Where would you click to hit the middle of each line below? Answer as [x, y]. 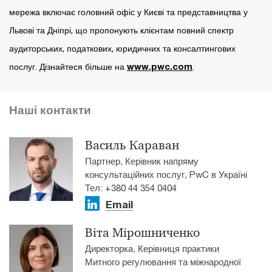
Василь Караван [132, 145]
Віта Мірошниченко [142, 233]
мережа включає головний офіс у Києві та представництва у [128, 12]
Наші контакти [50, 110]
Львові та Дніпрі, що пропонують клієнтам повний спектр [121, 30]
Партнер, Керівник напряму [142, 161]
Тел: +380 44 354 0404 [131, 188]
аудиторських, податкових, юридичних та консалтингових [122, 48]
